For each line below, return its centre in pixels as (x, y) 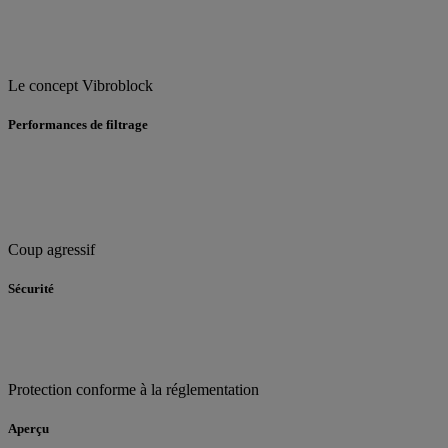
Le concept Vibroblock (80, 86)
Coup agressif (51, 249)
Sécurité (31, 288)
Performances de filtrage (78, 125)
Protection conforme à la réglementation (133, 389)
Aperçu (28, 429)
